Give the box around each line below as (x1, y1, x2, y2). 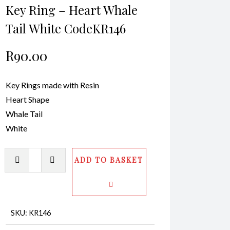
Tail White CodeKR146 (5, 20, 126, 36)
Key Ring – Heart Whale (5, 1, 138, 18)
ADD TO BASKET (74, 155, 144, 165)
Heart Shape (5, 94, 49, 104)
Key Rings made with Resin (5, 80, 99, 90)
